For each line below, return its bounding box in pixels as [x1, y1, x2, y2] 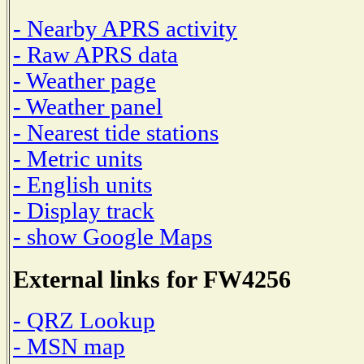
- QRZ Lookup [13, 308, 155, 334]
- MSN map [13, 334, 125, 360]
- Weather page [13, 67, 156, 93]
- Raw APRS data [13, 41, 178, 67]
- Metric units [13, 145, 142, 171]
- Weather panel [13, 93, 162, 119]
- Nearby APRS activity [13, 15, 237, 41]
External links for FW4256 [13, 265, 291, 292]
